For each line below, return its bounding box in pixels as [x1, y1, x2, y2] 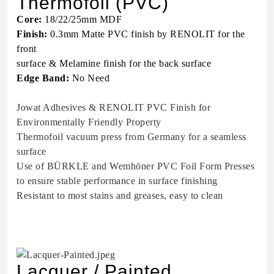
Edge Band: [17, 72, 69, 83]
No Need [69, 72, 109, 83]
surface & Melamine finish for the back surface [17, 57, 211, 68]
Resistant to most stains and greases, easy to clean [17, 190, 223, 201]
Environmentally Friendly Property [17, 116, 161, 127]
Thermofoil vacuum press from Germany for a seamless [17, 131, 246, 142]
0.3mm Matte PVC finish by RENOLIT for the [47, 28, 245, 39]
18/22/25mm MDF [42, 13, 122, 24]
